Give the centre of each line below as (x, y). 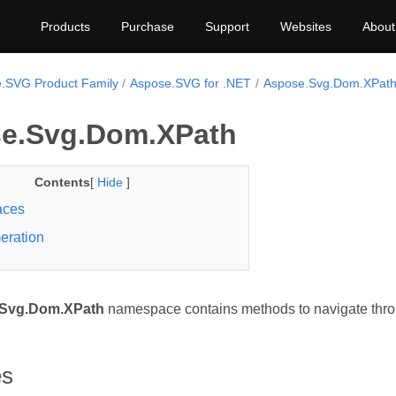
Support (227, 27)
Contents (62, 182)
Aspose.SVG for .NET (191, 83)
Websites (306, 27)
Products (65, 27)
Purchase (148, 27)
